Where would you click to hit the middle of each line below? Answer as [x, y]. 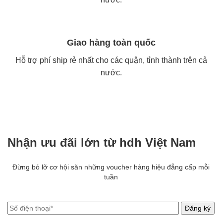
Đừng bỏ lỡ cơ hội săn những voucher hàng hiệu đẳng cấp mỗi [111, 167]
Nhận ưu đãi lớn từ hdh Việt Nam [101, 142]
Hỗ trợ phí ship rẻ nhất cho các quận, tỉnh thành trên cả [111, 60]
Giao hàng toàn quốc [111, 43]
